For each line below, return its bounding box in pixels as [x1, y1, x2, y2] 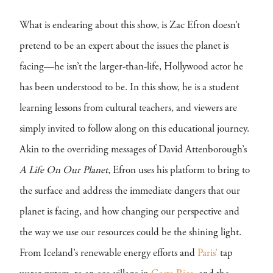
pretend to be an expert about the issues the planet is [19, 41, 229, 52]
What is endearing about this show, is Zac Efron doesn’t [19, 21, 240, 31]
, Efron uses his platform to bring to [108, 166, 250, 176]
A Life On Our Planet [19, 166, 108, 176]
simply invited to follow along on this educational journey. [19, 124, 249, 135]
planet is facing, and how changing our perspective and [19, 207, 239, 218]
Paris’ [197, 249, 218, 259]
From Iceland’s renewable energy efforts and [19, 249, 197, 259]
